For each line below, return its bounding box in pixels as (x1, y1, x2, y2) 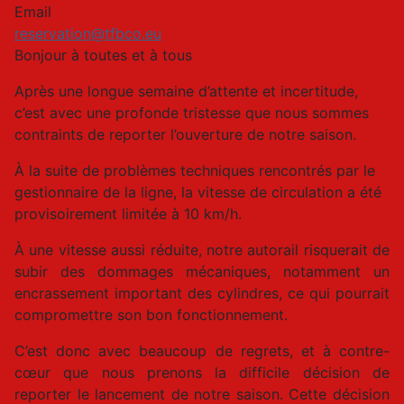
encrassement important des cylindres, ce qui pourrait (14, 283, 390, 302)
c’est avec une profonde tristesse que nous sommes (14, 103, 369, 122)
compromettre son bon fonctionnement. (14, 305, 288, 324)
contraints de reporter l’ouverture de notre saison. (14, 124, 356, 143)
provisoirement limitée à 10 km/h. (14, 204, 242, 223)
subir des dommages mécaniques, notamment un (14, 262, 390, 280)
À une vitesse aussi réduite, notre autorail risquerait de (14, 240, 390, 259)
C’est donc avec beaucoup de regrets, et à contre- (14, 341, 390, 360)
